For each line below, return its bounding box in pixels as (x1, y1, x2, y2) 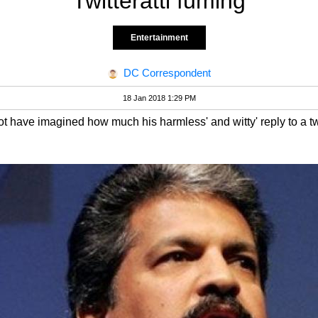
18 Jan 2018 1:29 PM (122, 94, 196, 103)
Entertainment (130, 33, 188, 43)
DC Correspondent (123, 67, 211, 79)
